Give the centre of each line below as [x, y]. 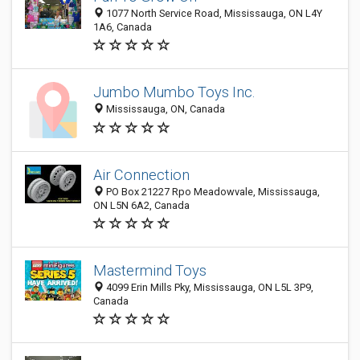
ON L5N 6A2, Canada [141, 205]
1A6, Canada [123, 27]
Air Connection [141, 175]
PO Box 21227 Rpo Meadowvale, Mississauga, [212, 192]
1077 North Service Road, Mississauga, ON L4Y [213, 13]
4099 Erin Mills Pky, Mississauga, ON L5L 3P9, [209, 287]
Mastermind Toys [150, 270]
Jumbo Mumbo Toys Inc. [174, 92]
